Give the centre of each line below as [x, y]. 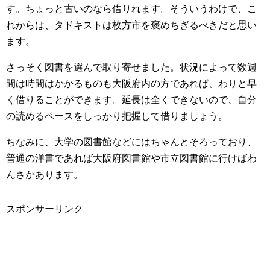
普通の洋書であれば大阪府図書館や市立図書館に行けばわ [131, 158]
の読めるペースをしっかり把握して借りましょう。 [117, 116]
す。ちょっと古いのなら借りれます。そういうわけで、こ [131, 9]
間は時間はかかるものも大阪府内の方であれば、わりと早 [131, 83]
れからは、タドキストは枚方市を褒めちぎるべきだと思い [131, 25]
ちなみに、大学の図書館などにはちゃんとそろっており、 [131, 142]
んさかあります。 [45, 174]
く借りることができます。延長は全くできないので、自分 [131, 100]
